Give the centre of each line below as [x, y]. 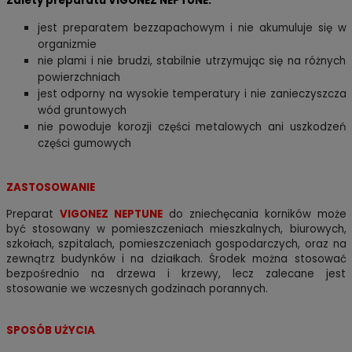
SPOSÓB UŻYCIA [50, 331]
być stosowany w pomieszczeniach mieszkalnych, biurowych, [176, 229]
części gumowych [84, 144]
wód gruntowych [82, 111]
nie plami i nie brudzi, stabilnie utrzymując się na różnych [192, 61]
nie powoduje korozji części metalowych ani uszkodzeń [192, 127]
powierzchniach [79, 78]
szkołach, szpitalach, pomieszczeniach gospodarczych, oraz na [176, 244]
